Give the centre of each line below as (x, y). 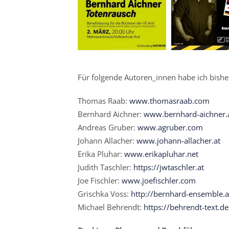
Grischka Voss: (104, 194)
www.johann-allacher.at (178, 141)
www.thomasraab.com (169, 101)
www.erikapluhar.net (161, 154)
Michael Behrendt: (111, 207)
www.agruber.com (170, 128)
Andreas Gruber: (108, 128)
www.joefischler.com (159, 181)
